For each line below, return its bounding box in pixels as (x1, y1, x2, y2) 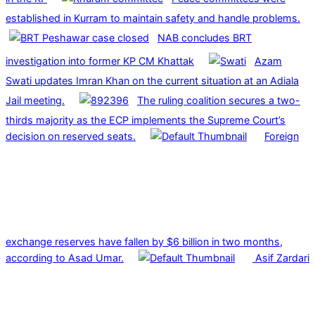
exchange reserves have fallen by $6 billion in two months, (6, 236, 283, 248)
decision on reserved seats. (6, 130, 136, 143)
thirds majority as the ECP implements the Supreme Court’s (6, 114, 285, 127)
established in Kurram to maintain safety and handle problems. (6, 12, 300, 25)
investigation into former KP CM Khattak (6, 55, 194, 67)
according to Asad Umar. (6, 252, 124, 264)
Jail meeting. (6, 94, 65, 107)
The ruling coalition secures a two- (137, 94, 300, 107)
